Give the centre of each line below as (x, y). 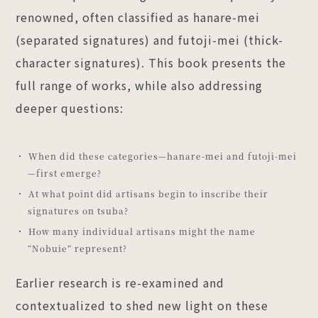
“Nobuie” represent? (78, 248)
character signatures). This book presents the (151, 62)
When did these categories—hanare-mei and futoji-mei (163, 155)
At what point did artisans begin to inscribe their (149, 193)
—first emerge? (65, 172)
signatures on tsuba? (78, 210)
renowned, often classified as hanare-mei (138, 17)
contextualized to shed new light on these (142, 305)
